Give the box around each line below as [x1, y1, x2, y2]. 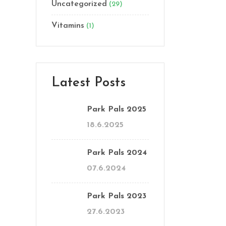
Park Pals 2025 [87, 105, 146, 114]
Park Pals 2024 [87, 149, 147, 157]
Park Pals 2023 [87, 192, 146, 200]
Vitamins [51, 22, 84, 30]
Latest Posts [51, 76, 126, 90]
